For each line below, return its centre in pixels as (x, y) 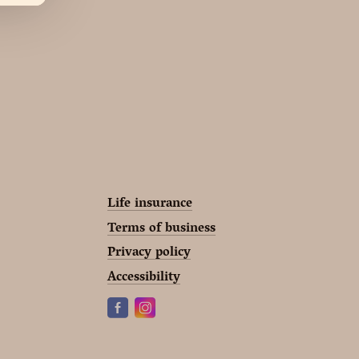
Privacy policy (149, 254)
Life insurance (149, 205)
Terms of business (161, 229)
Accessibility (143, 278)
